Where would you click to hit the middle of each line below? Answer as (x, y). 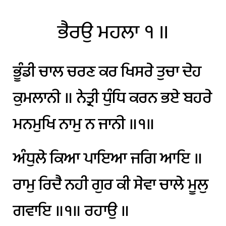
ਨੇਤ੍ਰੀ (88, 98)
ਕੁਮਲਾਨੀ (37, 98)
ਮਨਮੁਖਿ (34, 124)
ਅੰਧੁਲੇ (30, 158)
